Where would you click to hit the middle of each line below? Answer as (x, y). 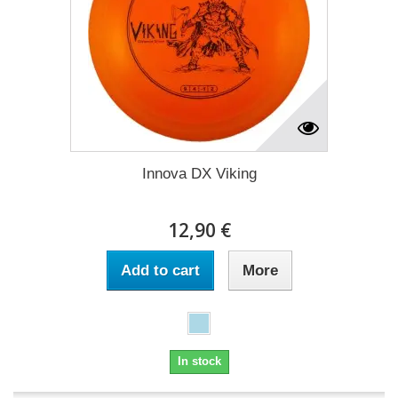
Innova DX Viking (199, 173)
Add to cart (160, 270)
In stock (199, 361)
